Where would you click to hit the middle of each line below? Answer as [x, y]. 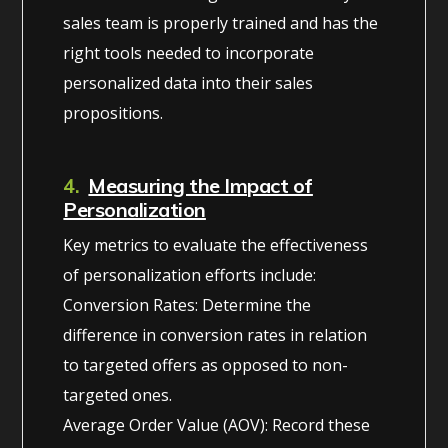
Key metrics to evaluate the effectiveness [216, 244]
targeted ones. [118, 394]
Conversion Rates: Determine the [187, 304]
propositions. [113, 112]
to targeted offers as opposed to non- [206, 364]
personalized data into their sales [188, 82]
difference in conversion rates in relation [215, 334]
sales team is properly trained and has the [221, 22]
